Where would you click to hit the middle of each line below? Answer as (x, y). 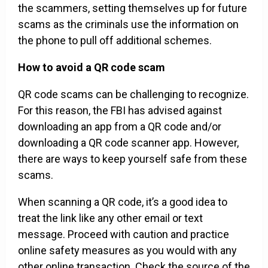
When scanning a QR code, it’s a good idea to (123, 202)
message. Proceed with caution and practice (124, 234)
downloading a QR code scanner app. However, (128, 143)
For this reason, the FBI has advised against (120, 111)
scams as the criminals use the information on (128, 25)
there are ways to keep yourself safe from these (133, 159)
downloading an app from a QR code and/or (120, 127)
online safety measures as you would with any (127, 251)
